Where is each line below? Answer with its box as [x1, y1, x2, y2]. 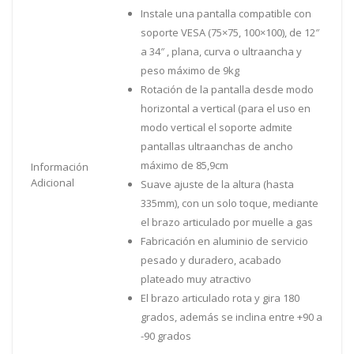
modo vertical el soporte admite [141, 119, 292, 134]
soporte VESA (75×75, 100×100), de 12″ [141, 24, 319, 40]
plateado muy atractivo [141, 271, 251, 286]
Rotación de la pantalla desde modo [141, 81, 314, 96]
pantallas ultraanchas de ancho [141, 138, 293, 153]
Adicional [31, 175, 74, 190]
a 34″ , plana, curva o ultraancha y [141, 43, 302, 58]
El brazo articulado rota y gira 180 [141, 290, 299, 305]
